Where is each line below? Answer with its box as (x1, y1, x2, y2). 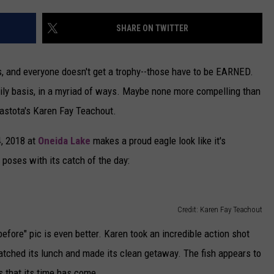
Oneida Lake (38, 135, 91, 147)
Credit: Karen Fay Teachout (177, 205, 262, 215)
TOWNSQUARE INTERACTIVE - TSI (95, 51, 218, 61)
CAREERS (95, 20, 129, 30)
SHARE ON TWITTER (116, 23, 188, 34)
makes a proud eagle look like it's (91, 135, 226, 147)
